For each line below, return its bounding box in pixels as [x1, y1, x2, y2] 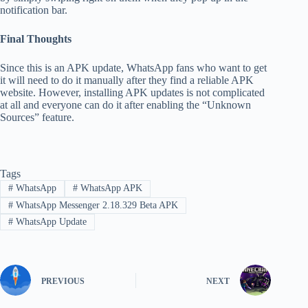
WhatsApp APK [77, 183, 142, 194]
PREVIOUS [41, 276, 85, 286]
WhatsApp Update [12, 217, 87, 228]
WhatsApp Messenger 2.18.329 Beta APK [12, 199, 178, 210]
